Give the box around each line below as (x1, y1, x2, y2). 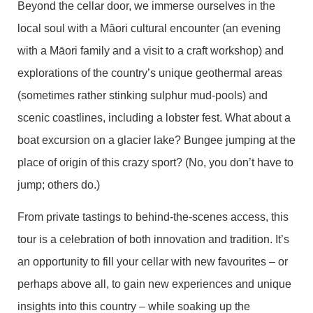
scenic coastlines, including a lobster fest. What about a (17, 111, 291, 124)
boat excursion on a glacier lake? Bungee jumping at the (17, 133, 296, 146)
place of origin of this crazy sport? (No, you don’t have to (17, 156, 293, 168)
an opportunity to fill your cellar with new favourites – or (17, 256, 288, 268)
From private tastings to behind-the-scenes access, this (17, 211, 289, 224)
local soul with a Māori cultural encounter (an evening (17, 22, 281, 34)
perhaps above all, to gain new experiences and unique (17, 278, 291, 291)
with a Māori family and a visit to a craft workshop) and (17, 44, 284, 57)
